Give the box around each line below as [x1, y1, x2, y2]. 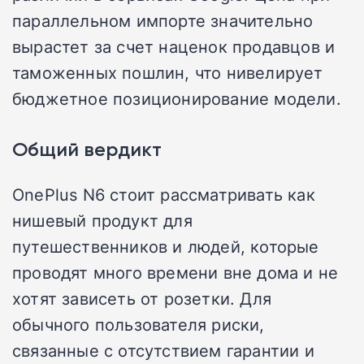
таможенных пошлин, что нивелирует [12, 61, 323, 84]
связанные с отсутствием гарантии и [12, 339, 314, 362]
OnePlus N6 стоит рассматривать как [12, 183, 315, 206]
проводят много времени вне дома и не [12, 261, 339, 284]
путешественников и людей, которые [12, 235, 319, 258]
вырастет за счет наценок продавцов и [12, 35, 336, 58]
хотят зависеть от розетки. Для [12, 287, 272, 310]
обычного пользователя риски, [12, 313, 265, 336]
